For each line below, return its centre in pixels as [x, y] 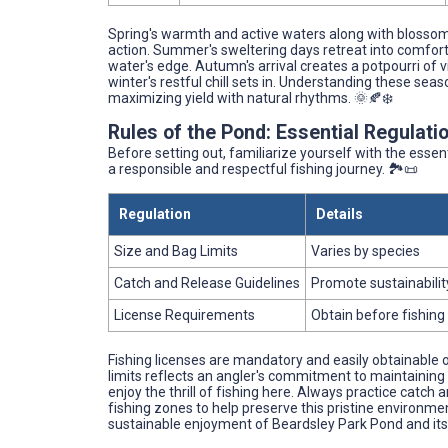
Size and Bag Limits [176, 251]
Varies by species [365, 251]
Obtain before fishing [378, 315]
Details [339, 214]
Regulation [155, 214]
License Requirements [184, 315]
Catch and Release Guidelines [207, 283]
